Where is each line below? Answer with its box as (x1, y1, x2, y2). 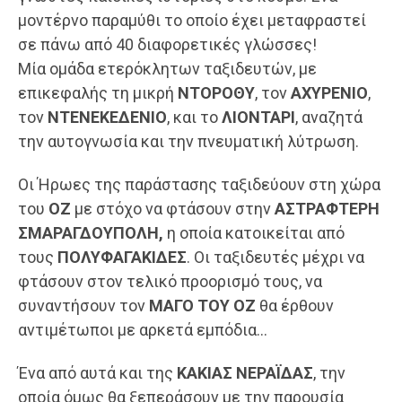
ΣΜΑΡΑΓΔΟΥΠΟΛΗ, (18, 223, 163, 242)
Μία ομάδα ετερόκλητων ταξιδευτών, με (18, 59, 317, 79)
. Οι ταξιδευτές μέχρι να (187, 247, 364, 267)
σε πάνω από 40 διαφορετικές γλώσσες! (18, 35, 317, 55)
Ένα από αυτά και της (18, 363, 177, 382)
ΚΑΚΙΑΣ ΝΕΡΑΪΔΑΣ (177, 363, 313, 382)
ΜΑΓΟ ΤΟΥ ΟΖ (149, 295, 256, 315)
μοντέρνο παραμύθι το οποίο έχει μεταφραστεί (18, 11, 366, 31)
